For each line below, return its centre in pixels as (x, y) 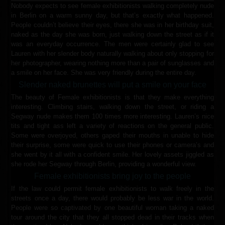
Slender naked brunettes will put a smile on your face (113, 84)
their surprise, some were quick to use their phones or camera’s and (113, 145)
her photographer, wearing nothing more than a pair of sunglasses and (113, 63)
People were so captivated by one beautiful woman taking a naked (113, 207)
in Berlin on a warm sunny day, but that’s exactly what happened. (113, 15)
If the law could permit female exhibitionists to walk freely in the (113, 188)
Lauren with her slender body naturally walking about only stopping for (113, 53)
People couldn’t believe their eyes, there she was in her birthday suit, (113, 25)
